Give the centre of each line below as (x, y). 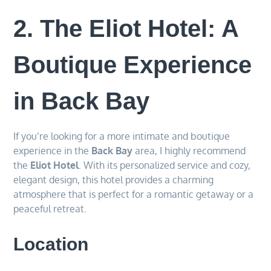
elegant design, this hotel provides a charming (114, 179)
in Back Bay (82, 101)
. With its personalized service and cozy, (165, 165)
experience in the (53, 150)
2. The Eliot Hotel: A (126, 28)
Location (51, 244)
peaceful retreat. (50, 208)
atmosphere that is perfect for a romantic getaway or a (134, 194)
